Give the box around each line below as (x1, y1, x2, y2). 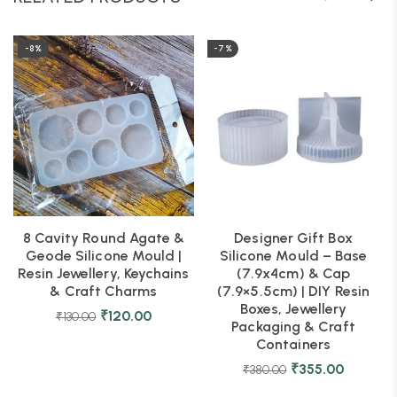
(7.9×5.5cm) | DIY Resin (217, 283, 370, 300)
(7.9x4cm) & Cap (236, 265, 351, 282)
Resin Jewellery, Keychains (18, 265, 190, 282)
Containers (256, 336, 331, 353)
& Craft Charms (50, 283, 158, 300)
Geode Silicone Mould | (25, 247, 183, 264)
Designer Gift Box (234, 230, 353, 246)
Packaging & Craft (231, 318, 355, 335)
